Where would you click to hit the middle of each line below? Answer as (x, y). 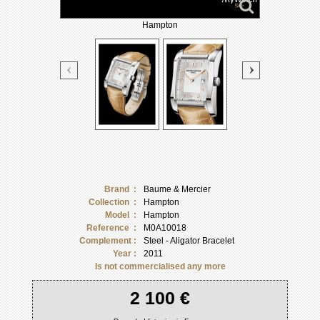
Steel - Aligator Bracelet (189, 240)
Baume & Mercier (177, 189)
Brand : (120, 189)
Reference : (111, 227)
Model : (120, 215)
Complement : (107, 240)
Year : (124, 253)
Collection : (112, 202)
